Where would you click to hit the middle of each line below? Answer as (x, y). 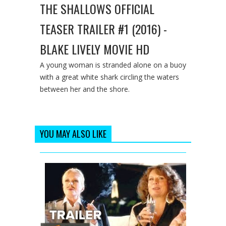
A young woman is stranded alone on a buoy (113, 65)
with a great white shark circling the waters (109, 77)
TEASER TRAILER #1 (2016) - (103, 29)
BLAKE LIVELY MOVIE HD (95, 49)
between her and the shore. (85, 89)
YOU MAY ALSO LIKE (73, 133)
